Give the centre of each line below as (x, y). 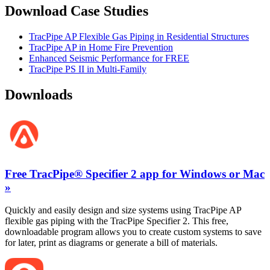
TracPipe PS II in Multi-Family (88, 69)
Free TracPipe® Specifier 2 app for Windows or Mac (135, 174)
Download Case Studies (77, 11)
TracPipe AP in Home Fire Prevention (101, 48)
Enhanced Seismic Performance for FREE (109, 58)
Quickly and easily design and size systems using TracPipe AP (123, 210)
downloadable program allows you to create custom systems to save (133, 232)
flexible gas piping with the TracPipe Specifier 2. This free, (117, 221)
